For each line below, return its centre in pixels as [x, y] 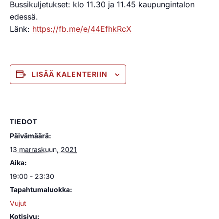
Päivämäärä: [31, 135]
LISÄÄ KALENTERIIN [70, 74]
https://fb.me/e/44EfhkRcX [82, 29]
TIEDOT [23, 121]
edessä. [24, 17]
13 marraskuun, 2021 [43, 149]
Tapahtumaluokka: [41, 189]
